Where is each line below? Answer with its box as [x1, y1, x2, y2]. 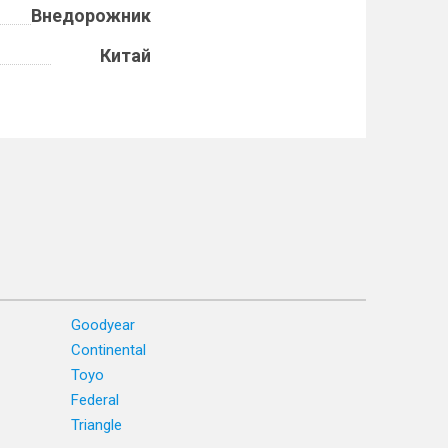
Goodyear [71, 316, 135, 334]
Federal [71, 391, 119, 409]
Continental [71, 341, 146, 359]
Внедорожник [31, 5, 151, 26]
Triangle [71, 416, 122, 434]
